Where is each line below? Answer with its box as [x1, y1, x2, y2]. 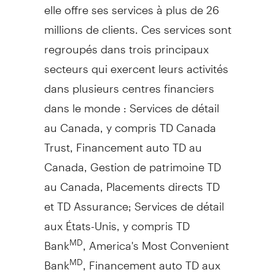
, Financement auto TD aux [82, 247, 220, 272]
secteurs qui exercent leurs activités [44, 51, 228, 76]
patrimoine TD [145, 149, 221, 174]
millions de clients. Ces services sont [44, 12, 231, 36]
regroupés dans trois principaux [44, 31, 209, 56]
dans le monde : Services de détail [44, 90, 219, 115]
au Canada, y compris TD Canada [44, 110, 216, 134]
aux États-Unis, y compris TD [44, 208, 190, 233]
